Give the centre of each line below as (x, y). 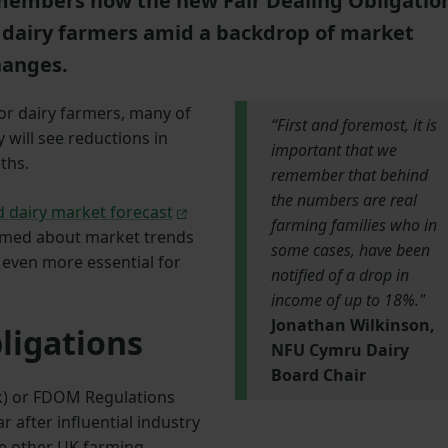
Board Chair (318, 375)
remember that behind (349, 175)
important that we (333, 150)
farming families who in (353, 225)
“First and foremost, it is (353, 125)
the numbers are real (343, 200)
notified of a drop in (339, 275)
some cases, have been (350, 250)
